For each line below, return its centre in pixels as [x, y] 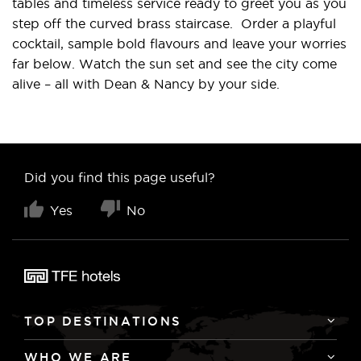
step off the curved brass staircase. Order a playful [174, 23]
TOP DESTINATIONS [103, 321]
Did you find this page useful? [120, 177]
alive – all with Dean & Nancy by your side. [148, 84]
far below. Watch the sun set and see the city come [174, 64]
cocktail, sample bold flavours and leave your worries [179, 44]
